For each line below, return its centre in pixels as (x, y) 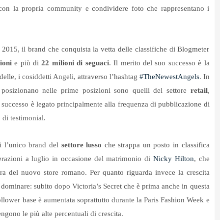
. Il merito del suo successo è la (159, 63)
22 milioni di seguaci (75, 63)
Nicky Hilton (173, 159)
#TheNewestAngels (169, 77)
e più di (25, 63)
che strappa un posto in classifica (156, 145)
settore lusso (82, 145)
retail (199, 91)
